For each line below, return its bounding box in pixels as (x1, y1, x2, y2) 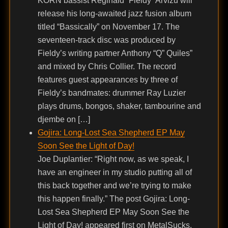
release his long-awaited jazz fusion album (37, 9, 191, 18)
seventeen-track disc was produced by (37, 36, 176, 45)
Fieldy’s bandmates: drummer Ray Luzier (37, 89, 186, 98)
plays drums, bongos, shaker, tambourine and (37, 102, 201, 111)
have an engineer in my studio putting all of (37, 168, 192, 177)
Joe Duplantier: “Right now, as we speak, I (37, 155, 189, 164)
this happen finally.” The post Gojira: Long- (37, 194, 190, 204)
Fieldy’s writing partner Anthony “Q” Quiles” (37, 49, 192, 58)
